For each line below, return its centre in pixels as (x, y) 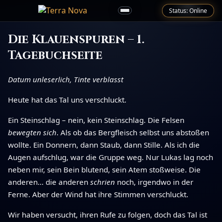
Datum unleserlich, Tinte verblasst (66, 79)
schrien (103, 182)
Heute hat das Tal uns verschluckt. (67, 99)
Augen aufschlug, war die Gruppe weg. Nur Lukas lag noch (111, 157)
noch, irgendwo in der (154, 182)
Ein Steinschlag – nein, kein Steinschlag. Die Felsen (96, 120)
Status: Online (188, 10)
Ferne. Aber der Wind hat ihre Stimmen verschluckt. (98, 194)
